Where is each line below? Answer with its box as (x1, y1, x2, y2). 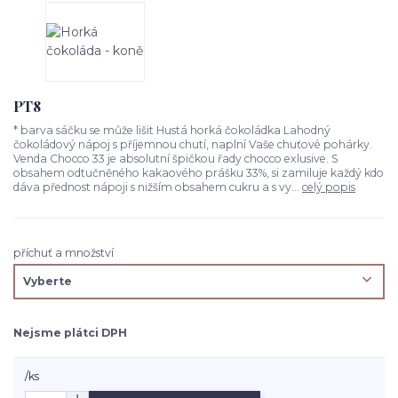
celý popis (302, 180, 355, 195)
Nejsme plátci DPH (13, 325, 127, 339)
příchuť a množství (13, 245, 114, 259)
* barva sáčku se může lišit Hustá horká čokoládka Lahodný (13, 123, 330, 138)
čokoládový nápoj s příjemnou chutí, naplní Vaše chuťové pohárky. (13, 138, 372, 152)
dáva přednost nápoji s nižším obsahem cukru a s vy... (13, 180, 302, 195)
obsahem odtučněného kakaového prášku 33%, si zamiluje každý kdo (13, 166, 384, 180)
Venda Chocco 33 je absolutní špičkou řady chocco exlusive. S (13, 152, 338, 166)
